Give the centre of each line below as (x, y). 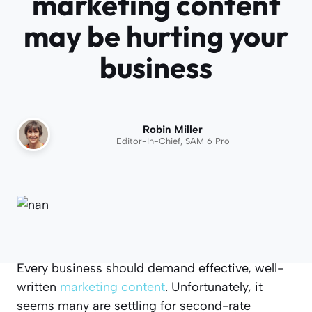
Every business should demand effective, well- (150, 268)
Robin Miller (173, 129)
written (38, 287)
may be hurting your (156, 36)
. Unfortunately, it (214, 287)
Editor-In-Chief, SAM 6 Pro (173, 141)
